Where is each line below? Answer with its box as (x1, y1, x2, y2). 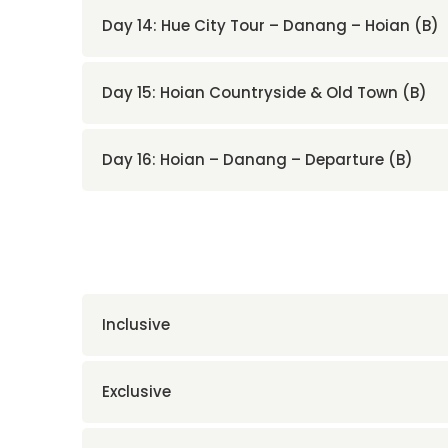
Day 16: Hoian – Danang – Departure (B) (102, 148, 413, 170)
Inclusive (102, 313, 170, 335)
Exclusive (102, 380, 171, 402)
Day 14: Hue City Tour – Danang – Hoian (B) (102, 14, 439, 36)
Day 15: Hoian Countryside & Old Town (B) (102, 81, 427, 103)
